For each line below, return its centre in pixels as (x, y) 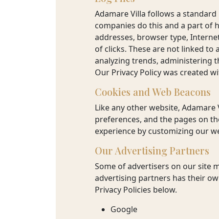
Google (124, 209)
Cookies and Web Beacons (153, 92)
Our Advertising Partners (152, 150)
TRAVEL (36, 11)
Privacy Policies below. (136, 190)
